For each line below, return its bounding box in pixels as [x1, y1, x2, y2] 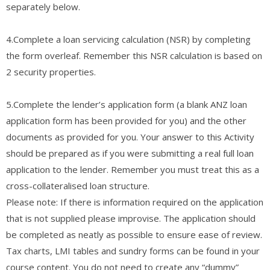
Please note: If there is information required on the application [6, 195, 263, 208]
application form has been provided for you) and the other [6, 114, 246, 127]
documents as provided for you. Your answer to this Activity [6, 130, 254, 143]
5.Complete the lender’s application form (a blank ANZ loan [6, 98, 247, 110]
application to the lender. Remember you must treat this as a [6, 163, 259, 175]
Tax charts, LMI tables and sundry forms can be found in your [6, 244, 260, 257]
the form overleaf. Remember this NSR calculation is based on [6, 49, 262, 61]
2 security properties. [6, 65, 96, 78]
